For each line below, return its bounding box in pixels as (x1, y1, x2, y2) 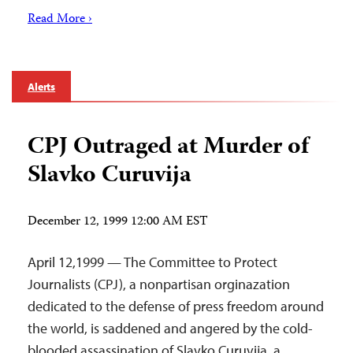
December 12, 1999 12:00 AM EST (28, 212, 208, 232)
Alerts (28, 80, 56, 94)
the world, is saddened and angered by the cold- (28, 319, 313, 337)
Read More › (28, 9, 92, 30)
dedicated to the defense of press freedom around (28, 297, 324, 315)
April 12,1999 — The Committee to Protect (28, 253, 277, 271)
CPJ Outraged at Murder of (28, 128, 309, 167)
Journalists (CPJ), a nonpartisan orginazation (28, 275, 290, 293)
